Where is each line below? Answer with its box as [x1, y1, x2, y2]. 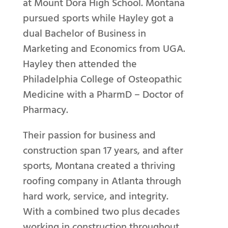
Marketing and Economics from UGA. [22, 41, 185, 56]
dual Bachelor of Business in [22, 26, 146, 41]
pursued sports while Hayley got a [22, 11, 174, 25]
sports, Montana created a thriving [22, 158, 175, 173]
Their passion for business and [22, 128, 156, 142]
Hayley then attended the [22, 56, 137, 71]
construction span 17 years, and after [22, 143, 183, 158]
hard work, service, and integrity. [22, 189, 168, 204]
